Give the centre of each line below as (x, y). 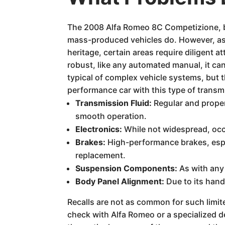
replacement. (101, 155)
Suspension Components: (127, 168)
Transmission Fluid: (114, 103)
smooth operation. (111, 116)
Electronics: (99, 129)
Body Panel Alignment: (120, 181)
